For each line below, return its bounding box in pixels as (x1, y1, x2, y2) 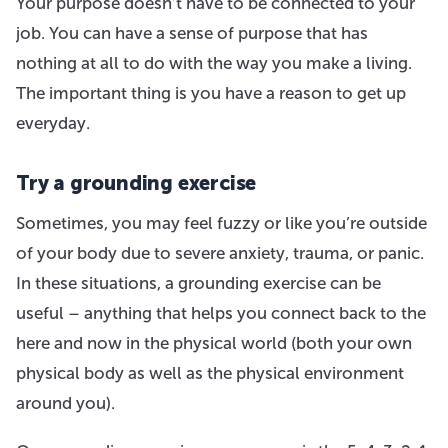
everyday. (16, 112, 90, 133)
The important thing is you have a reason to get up (16, 82, 406, 103)
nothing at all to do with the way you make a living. (16, 52, 412, 73)
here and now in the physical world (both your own (16, 332, 412, 353)
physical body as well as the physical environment (16, 362, 404, 383)
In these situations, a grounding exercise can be (16, 272, 381, 293)
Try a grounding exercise (16, 170, 257, 195)
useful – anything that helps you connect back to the (16, 302, 426, 323)
